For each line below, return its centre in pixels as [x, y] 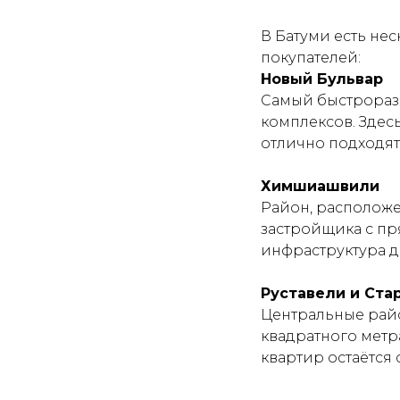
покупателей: [311, 57]
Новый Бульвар [322, 79]
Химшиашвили [320, 186]
